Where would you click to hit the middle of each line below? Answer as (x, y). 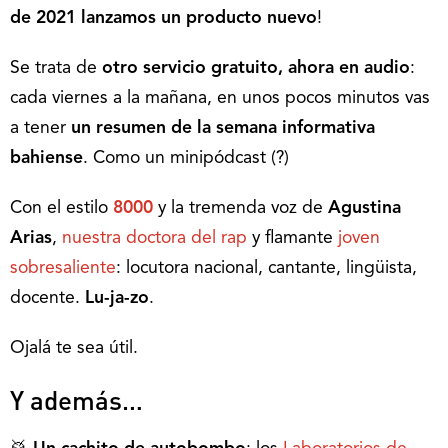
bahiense (46, 158)
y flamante (292, 238)
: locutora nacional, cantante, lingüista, (266, 268)
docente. (47, 298)
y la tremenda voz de (240, 208)
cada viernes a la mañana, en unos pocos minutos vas (220, 98)
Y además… (76, 399)
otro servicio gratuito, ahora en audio (256, 68)
